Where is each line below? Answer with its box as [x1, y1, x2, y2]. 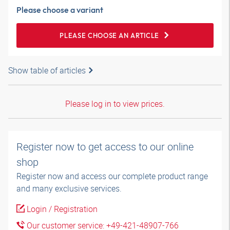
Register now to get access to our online [16, 140, 194, 154]
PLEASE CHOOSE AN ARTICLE [60, 31, 159, 40]
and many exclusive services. [16, 183, 122, 194]
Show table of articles [8, 65, 86, 76]
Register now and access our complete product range [16, 170, 208, 182]
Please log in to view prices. [65, 98, 165, 109]
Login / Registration [25, 203, 98, 215]
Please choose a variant [16, 5, 103, 15]
